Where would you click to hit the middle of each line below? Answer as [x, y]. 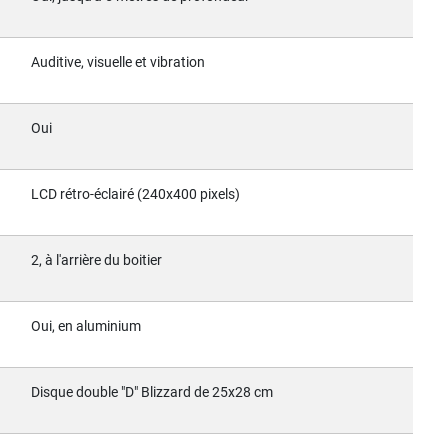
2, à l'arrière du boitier [96, 260]
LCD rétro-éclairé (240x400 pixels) [135, 194]
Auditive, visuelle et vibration [118, 62]
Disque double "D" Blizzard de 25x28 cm [152, 392]
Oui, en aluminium [86, 326]
